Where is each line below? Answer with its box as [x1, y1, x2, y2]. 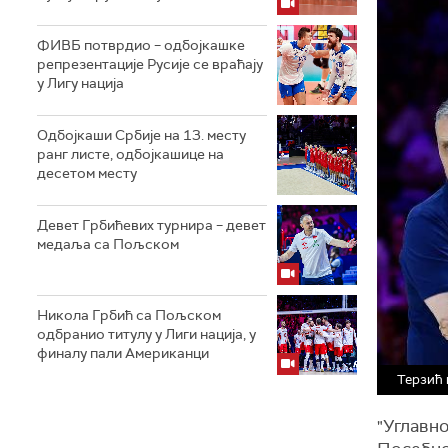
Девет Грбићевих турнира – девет [37, 215, 266, 234]
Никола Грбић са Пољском [37, 305, 221, 324]
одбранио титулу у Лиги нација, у [37, 324, 256, 343]
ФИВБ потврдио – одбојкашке [37, 35, 245, 54]
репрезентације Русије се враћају [37, 54, 263, 73]
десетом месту [37, 163, 137, 182]
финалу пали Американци [37, 343, 209, 362]
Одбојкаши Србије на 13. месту [37, 125, 246, 144]
